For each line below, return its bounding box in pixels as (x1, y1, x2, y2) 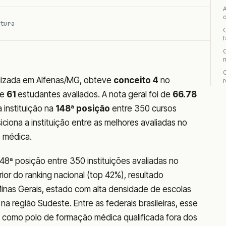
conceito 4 (114, 75, 158, 85)
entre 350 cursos (110, 103, 177, 114)
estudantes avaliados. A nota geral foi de (16, 89, 173, 99)
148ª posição (55, 103, 110, 114)
